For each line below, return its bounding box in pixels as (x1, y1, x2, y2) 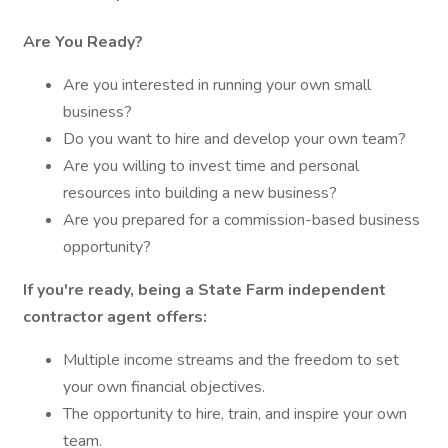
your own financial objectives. (63, 376, 265, 398)
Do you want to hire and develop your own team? (63, 128, 406, 150)
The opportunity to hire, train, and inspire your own (63, 403, 407, 425)
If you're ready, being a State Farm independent (23, 279, 386, 301)
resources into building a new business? (63, 182, 337, 204)
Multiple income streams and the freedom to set (63, 349, 399, 371)
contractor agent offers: (23, 306, 207, 328)
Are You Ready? (23, 31, 143, 53)
